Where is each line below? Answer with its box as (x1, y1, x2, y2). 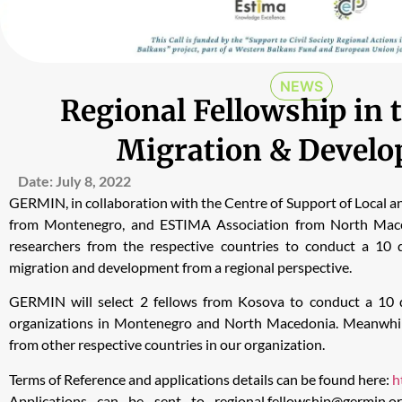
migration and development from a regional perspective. (9, 258, 352, 275)
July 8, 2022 (56, 171, 131, 189)
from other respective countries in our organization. (9, 336, 325, 354)
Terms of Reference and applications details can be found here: (9, 370, 392, 388)
